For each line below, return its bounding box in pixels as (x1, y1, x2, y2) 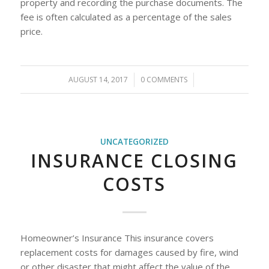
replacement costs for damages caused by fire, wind (20, 246, 238, 258)
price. (20, 25, 43, 37)
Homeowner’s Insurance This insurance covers (20, 231, 214, 244)
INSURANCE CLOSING (31, 148, 238, 173)
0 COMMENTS (141, 74, 188, 85)
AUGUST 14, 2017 (68, 74, 128, 85)
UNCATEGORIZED (100, 136, 169, 147)
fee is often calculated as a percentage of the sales (20, 11, 232, 23)
